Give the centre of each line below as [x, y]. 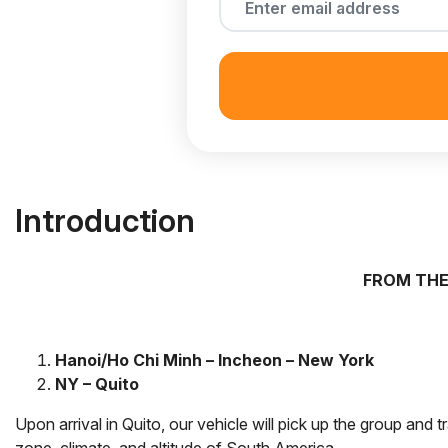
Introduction [105, 220]
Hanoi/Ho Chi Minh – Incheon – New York [214, 359]
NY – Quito [97, 383]
